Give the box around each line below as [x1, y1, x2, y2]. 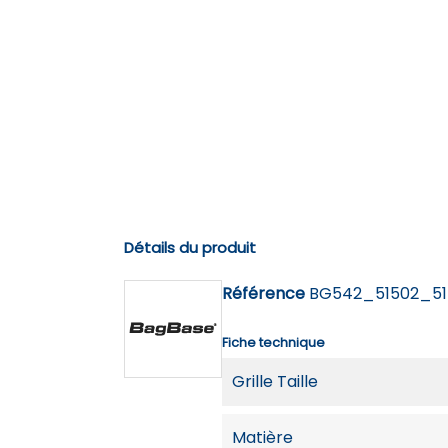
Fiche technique [222, 333, 325, 351]
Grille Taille [232, 369, 318, 393]
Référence [222, 281, 305, 305]
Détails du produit [124, 236, 256, 258]
